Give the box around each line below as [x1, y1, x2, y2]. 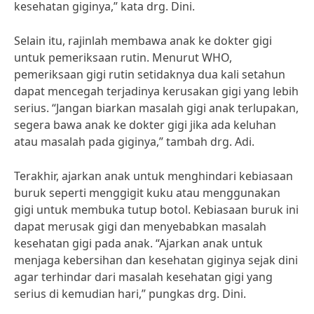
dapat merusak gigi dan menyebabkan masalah [14, 219, 266, 234]
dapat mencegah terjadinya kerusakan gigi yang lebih [14, 83, 299, 99]
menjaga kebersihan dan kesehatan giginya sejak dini [14, 252, 298, 268]
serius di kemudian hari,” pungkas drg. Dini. [14, 286, 246, 301]
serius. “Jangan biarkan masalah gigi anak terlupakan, [14, 100, 299, 116]
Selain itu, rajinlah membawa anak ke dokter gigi [14, 33, 272, 48]
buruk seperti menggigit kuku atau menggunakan [14, 185, 280, 200]
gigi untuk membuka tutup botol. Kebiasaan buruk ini [14, 202, 299, 217]
